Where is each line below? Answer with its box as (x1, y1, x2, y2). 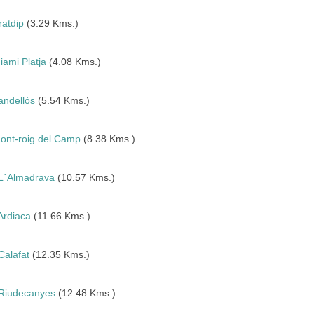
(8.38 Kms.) (81, 133, 136, 144)
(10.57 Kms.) (55, 172, 116, 183)
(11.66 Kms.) (31, 210, 91, 221)
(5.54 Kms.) (35, 95, 90, 106)
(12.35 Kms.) (29, 249, 90, 260)
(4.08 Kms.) (46, 56, 102, 67)
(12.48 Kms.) (55, 287, 116, 299)
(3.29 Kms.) (24, 18, 79, 29)
